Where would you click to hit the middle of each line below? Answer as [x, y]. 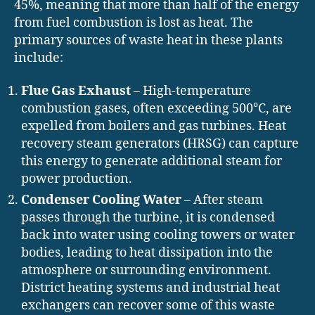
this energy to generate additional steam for [152, 162]
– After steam [222, 200]
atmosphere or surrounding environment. [146, 271]
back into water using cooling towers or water [158, 236]
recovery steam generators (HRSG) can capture [160, 144]
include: [39, 58]
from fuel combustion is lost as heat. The [134, 22]
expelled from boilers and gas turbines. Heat [154, 127]
